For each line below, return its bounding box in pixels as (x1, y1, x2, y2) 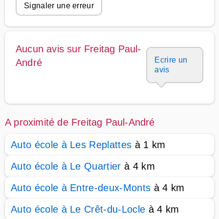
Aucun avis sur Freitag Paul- (16, 44, 141, 54)
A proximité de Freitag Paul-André (5, 117, 155, 128)
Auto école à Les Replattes (11, 139, 132, 150)
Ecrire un (154, 56, 188, 64)
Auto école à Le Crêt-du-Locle (11, 204, 146, 215)
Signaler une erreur (24, 1, 94, 10)
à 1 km (131, 139, 166, 150)
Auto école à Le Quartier (11, 161, 121, 172)
